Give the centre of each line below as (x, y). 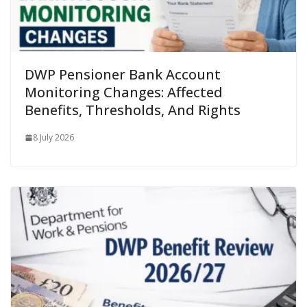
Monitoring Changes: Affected (124, 93)
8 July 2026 (53, 138)
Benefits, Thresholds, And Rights (133, 110)
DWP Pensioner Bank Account (123, 75)
